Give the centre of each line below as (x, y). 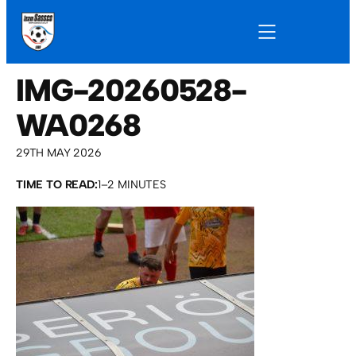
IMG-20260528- (131, 90)
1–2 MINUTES (132, 185)
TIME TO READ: (57, 185)
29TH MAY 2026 (58, 153)
